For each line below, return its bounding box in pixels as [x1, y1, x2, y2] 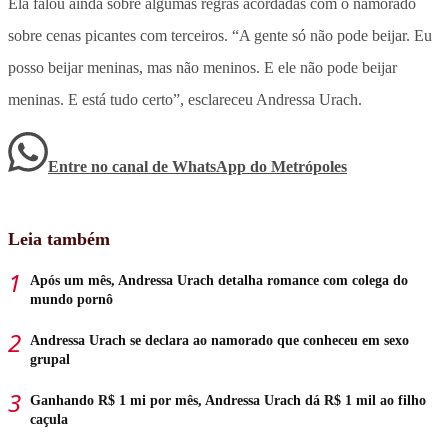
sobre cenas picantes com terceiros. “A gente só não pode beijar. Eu [8, 26, 432, 44]
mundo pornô [30, 291, 113, 307]
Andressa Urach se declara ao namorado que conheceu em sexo [30, 332, 409, 348]
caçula [30, 411, 68, 427]
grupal [30, 351, 70, 367]
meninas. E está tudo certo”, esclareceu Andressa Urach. [8, 90, 362, 108]
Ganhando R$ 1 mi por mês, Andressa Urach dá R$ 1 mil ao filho [30, 392, 426, 408]
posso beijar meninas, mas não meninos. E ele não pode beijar [8, 58, 397, 76]
